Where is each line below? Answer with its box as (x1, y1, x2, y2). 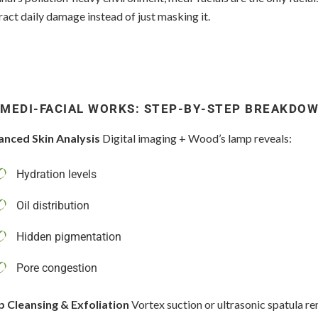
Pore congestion (16, 261, 97, 275)
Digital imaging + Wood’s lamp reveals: (100, 131, 292, 146)
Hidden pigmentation (16, 230, 121, 244)
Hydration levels (16, 168, 97, 182)
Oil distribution (16, 199, 89, 213)
